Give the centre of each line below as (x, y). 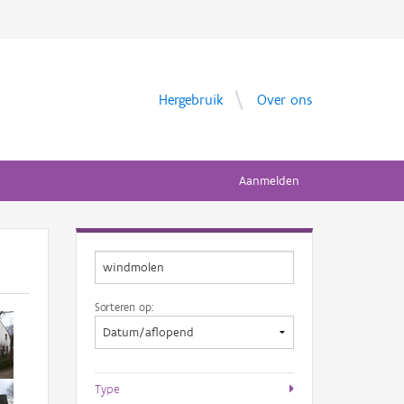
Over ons (285, 99)
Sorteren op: (124, 307)
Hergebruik (191, 99)
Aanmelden (269, 181)
